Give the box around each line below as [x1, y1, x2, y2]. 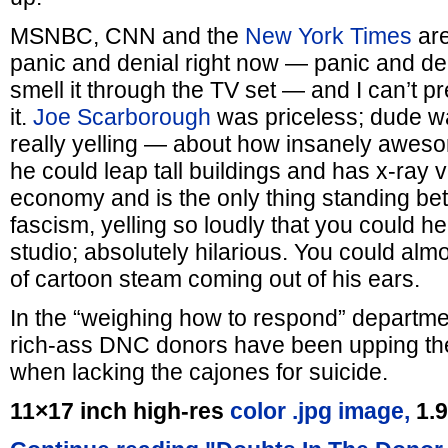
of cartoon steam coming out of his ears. [10, 266, 420, 292]
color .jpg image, [230, 398, 410, 424]
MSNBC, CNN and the [10, 23, 245, 49]
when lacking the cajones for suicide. [10, 359, 388, 385]
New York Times [245, 23, 412, 49]
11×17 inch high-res [10, 398, 230, 424]
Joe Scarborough [27, 104, 211, 130]
